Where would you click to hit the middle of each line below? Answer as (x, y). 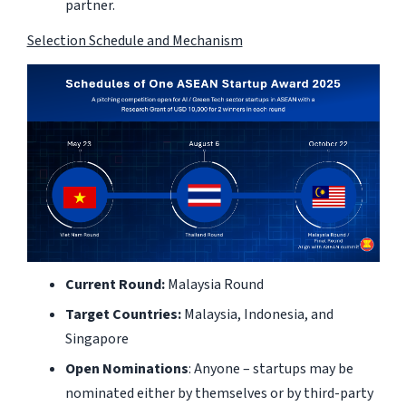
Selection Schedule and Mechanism (135, 40)
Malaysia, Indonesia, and (257, 314)
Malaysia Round (214, 284)
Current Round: (115, 284)
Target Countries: (123, 314)
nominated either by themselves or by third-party (219, 393)
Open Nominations (126, 368)
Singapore (97, 338)
